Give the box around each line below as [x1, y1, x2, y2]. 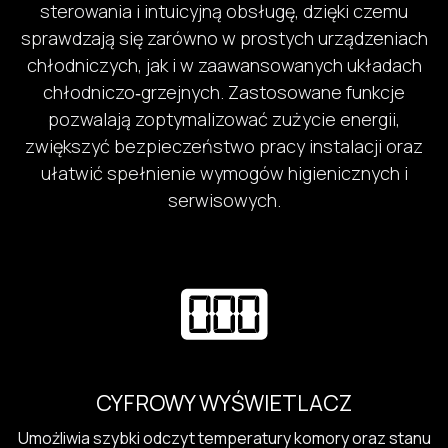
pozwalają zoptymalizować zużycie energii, [48, 106, 400, 131]
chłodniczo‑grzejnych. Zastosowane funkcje [43, 79, 405, 104]
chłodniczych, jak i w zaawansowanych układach [26, 52, 422, 77]
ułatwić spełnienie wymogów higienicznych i [40, 160, 408, 185]
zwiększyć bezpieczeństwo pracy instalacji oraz [25, 133, 423, 158]
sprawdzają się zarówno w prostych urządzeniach [20, 25, 428, 50]
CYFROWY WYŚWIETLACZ [96, 388, 352, 419]
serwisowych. [167, 187, 281, 212]
